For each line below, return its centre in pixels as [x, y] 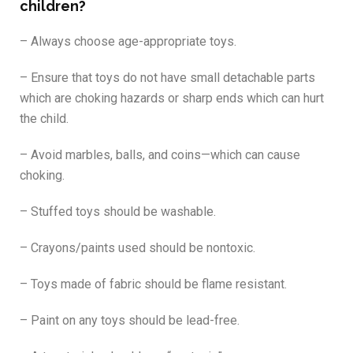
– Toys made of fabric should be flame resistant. [153, 284]
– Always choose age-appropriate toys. [128, 42]
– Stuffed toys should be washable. [118, 212]
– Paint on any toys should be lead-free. [130, 321]
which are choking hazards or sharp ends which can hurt [172, 98]
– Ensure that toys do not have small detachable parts [167, 78]
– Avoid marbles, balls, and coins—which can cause [160, 155]
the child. [44, 119]
